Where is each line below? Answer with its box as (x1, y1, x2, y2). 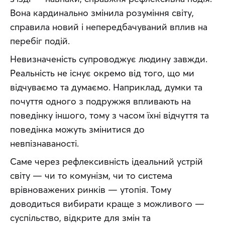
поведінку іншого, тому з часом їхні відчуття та (10, 109, 209, 122)
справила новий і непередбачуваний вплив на (10, 21, 207, 33)
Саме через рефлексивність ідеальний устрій (10, 156, 203, 168)
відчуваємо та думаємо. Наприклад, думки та (10, 81, 202, 93)
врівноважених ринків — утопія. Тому (10, 184, 171, 196)
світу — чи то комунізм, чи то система (10, 170, 172, 182)
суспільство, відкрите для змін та (10, 212, 151, 224)
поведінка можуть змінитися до (10, 124, 145, 136)
